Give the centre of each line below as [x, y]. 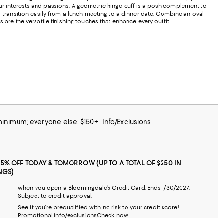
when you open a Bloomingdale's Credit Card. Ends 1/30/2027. [104, 188]
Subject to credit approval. [55, 195]
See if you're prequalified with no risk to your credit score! [99, 207]
